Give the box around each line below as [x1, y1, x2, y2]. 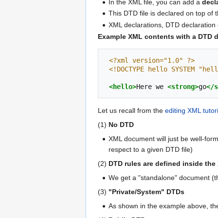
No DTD [109, 121, 134, 129]
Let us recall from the [98, 107, 165, 115]
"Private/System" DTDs [109, 188, 184, 196]
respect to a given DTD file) [109, 145, 193, 154]
